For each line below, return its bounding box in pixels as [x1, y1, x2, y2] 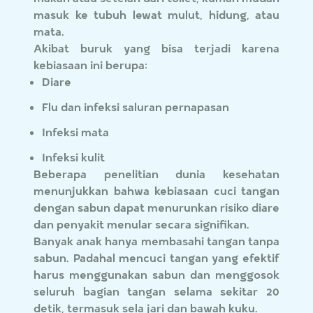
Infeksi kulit [42, 150, 105, 165]
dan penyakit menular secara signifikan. [34, 217, 249, 232]
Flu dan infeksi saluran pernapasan [42, 99, 229, 115]
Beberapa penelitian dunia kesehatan [34, 166, 279, 182]
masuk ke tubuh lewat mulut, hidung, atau [34, 7, 279, 22]
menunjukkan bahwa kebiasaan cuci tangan [34, 183, 279, 198]
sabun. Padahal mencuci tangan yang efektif [34, 250, 279, 265]
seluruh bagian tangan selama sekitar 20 [34, 284, 279, 299]
